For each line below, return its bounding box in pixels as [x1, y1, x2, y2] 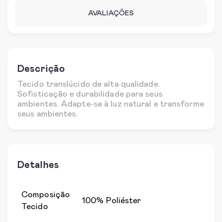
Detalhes [17, 160, 59, 170]
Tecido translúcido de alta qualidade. [17, 80, 160, 89]
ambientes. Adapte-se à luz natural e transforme [17, 100, 204, 109]
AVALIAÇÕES [88, 10, 134, 17]
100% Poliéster [82, 197, 141, 205]
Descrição [17, 64, 65, 74]
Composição [21, 191, 70, 199]
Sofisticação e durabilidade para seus [17, 90, 163, 99]
